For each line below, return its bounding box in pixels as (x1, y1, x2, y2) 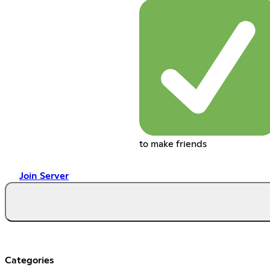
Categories (5, 255, 54, 265)
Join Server (19, 171, 69, 181)
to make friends (139, 139, 207, 149)
